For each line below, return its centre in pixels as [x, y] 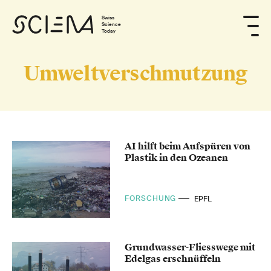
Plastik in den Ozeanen [177, 158]
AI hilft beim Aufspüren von [188, 146]
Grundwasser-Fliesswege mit [190, 247]
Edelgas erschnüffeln [173, 259]
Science [112, 24]
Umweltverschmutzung [135, 74]
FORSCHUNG [152, 199]
